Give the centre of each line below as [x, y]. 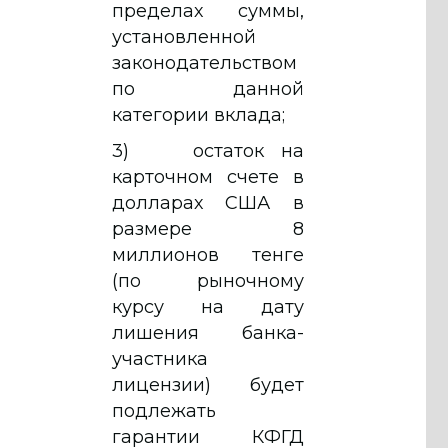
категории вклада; [198, 114]
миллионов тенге [208, 254]
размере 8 [208, 228]
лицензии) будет [208, 384]
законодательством [204, 62]
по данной [208, 88]
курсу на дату [208, 306]
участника [160, 358]
